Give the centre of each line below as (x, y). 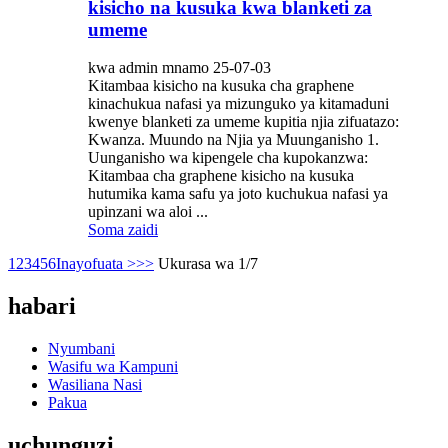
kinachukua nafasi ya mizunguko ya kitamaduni (238, 104)
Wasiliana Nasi (95, 385)
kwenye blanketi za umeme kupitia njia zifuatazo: (243, 122)
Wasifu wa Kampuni (113, 367)
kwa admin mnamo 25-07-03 (179, 68)
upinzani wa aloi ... (148, 212)
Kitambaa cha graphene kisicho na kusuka (221, 176)
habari (42, 306)
